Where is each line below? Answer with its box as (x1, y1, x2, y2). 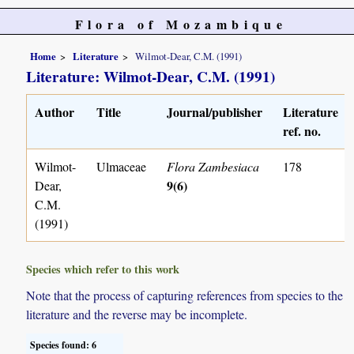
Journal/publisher (167, 102, 263, 121)
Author (35, 102, 75, 121)
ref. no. (283, 121, 322, 140)
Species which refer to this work (26, 260, 180, 277)
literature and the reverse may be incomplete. (26, 305, 248, 322)
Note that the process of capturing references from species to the (26, 286, 344, 303)
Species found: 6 (30, 337, 97, 352)
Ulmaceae (96, 157, 147, 175)
